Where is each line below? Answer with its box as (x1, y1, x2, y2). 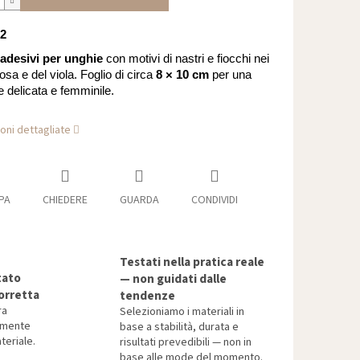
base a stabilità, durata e (120, 319, 239, 336)
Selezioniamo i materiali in (120, 304, 244, 321)
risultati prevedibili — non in (120, 334, 252, 351)
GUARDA (119, 192, 159, 209)
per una (208, 68, 252, 82)
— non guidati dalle (120, 270, 227, 288)
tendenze (120, 287, 175, 305)
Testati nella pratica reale (120, 253, 264, 272)
